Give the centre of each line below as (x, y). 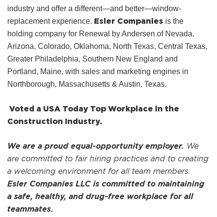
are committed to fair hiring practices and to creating (108, 159)
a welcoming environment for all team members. (99, 171)
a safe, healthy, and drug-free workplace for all (100, 196)
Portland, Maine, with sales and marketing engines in (98, 72)
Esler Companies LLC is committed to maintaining (106, 184)
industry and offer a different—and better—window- (94, 9)
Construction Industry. (55, 121)
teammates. (30, 209)
